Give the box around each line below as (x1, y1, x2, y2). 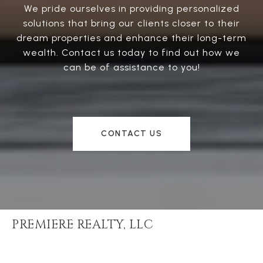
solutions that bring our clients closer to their (23, 18, 240, 29)
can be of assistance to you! (63, 62, 200, 73)
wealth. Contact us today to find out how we (23, 47, 240, 59)
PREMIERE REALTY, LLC (12, 217, 153, 234)
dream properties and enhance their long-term (16, 32, 247, 44)
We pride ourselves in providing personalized (23, 3, 240, 15)
